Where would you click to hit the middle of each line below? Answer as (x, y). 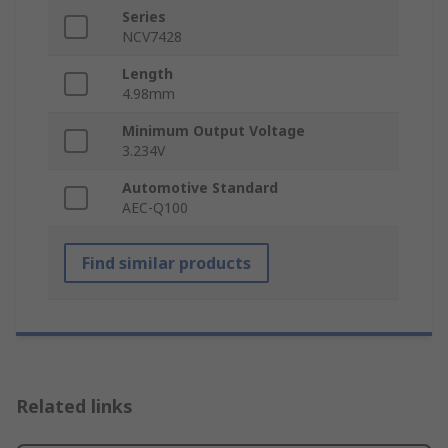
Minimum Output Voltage (213, 131)
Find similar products (166, 263)
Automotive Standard (200, 188)
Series (144, 17)
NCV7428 (152, 37)
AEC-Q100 (155, 208)
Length (147, 74)
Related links (74, 406)
